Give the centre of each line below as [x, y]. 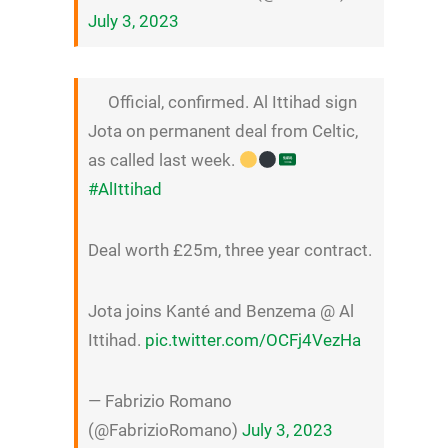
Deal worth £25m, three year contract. [229, 250]
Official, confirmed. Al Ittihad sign [232, 102]
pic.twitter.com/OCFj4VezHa [252, 339]
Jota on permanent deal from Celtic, [222, 131]
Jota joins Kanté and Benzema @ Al [220, 310]
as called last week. [163, 160]
